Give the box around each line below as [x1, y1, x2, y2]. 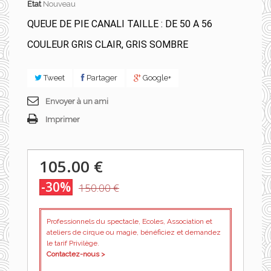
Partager [85, 73, 117, 82]
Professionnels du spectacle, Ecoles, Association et [47, 217, 212, 226]
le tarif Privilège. [47, 239, 99, 247]
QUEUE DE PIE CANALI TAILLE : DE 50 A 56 [27, 18, 212, 30]
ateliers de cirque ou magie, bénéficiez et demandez [47, 228, 221, 237]
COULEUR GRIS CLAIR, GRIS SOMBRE [27, 39, 188, 50]
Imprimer [45, 115, 80, 124]
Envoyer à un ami [45, 97, 108, 106]
